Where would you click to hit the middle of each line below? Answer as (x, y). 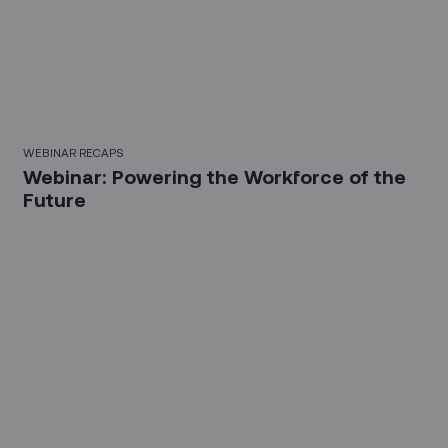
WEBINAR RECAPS (73, 151)
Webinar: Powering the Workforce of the (215, 176)
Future (55, 199)
